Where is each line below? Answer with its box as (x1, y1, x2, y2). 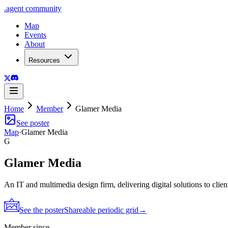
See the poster (19, 205, 64, 214)
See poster (16, 119, 49, 127)
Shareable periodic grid (64, 205, 138, 214)
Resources (28, 56, 60, 64)
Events (24, 31, 46, 39)
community (23, 4, 62, 13)
